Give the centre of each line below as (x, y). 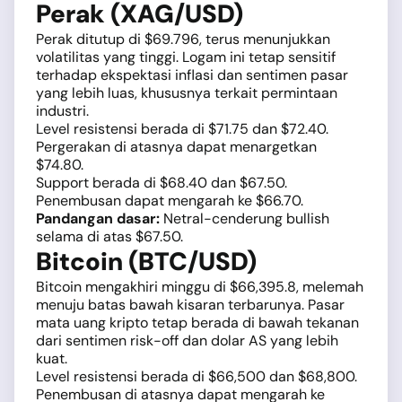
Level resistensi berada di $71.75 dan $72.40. (182, 129)
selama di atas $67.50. (109, 237)
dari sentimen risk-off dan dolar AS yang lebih (187, 341)
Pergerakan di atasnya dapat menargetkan (176, 147)
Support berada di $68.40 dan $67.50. (162, 183)
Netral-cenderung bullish (245, 219)
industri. (62, 111)
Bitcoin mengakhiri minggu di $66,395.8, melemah (200, 287)
